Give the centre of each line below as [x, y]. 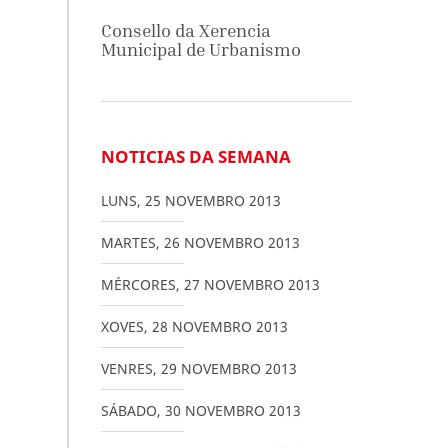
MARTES [128, 242]
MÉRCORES [138, 284]
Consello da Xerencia [185, 30]
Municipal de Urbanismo [200, 49]
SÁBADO [128, 410]
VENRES [126, 368]
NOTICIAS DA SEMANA [195, 156]
